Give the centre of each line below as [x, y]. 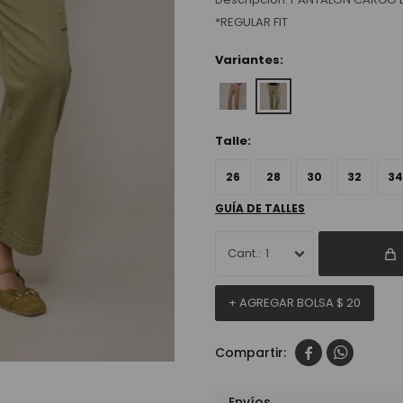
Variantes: [249, 60]
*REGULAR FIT [251, 22]
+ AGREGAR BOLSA [282, 303]
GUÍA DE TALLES [260, 208]
